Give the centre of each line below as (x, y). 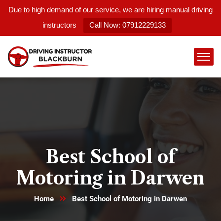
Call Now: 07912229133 (128, 25)
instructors (59, 25)
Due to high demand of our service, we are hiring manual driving (110, 10)
